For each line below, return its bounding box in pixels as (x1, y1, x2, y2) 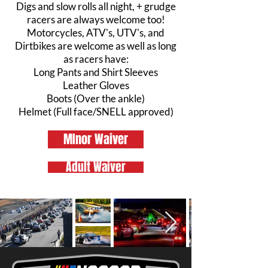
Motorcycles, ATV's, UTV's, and (27, 26, 165, 39)
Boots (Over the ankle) (47, 92, 145, 105)
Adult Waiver (66, 159, 126, 175)
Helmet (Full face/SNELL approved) (18, 105, 173, 118)
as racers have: (63, 53, 129, 65)
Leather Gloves (62, 79, 129, 92)
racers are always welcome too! (26, 13, 165, 26)
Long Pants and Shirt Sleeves (33, 66, 158, 78)
